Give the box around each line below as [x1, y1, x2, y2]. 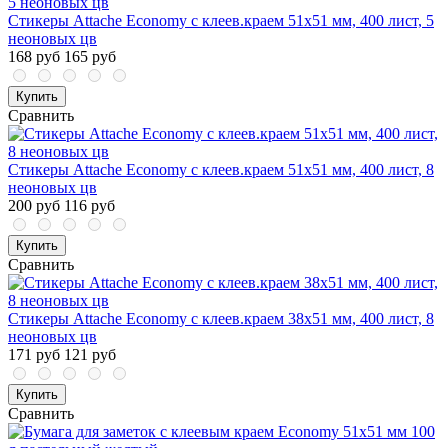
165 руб [64, 48, 116, 66]
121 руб [64, 346, 116, 364]
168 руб [8, 48, 60, 66]
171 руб [8, 346, 60, 364]
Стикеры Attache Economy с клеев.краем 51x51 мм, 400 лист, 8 [8, 161, 434, 179]
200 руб [8, 197, 60, 215]
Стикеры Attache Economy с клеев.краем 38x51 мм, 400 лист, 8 [8, 310, 434, 328]
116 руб [64, 197, 115, 215]
